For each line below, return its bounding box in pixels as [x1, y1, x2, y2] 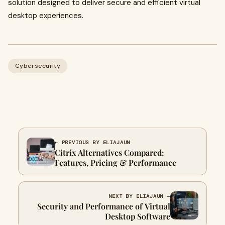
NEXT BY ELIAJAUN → [108, 193, 170, 199]
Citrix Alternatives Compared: [55, 147, 164, 158]
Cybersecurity [15, 62, 60, 70]
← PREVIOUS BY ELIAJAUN [55, 139, 131, 146]
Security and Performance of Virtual [37, 201, 170, 211]
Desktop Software [105, 211, 170, 221]
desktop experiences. [8, 11, 83, 21]
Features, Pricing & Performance [55, 157, 176, 168]
